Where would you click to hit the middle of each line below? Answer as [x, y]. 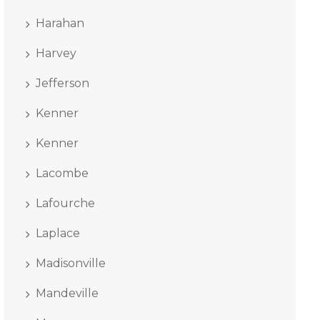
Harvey [56, 53]
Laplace [57, 233]
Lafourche [65, 203]
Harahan [60, 23]
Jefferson [62, 83]
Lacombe [62, 173]
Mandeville [67, 293]
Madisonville [70, 263]
